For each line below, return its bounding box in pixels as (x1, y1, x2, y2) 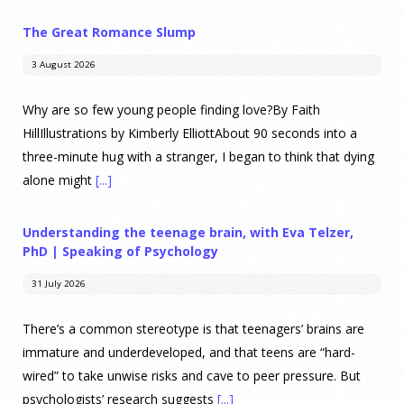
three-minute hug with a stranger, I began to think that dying (23, 148, 374, 166)
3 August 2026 (31, 59, 96, 71)
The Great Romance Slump (23, 23, 196, 41)
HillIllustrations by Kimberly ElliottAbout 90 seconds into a (23, 124, 357, 142)
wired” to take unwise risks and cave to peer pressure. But (23, 367, 361, 385)
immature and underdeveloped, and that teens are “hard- (23, 344, 355, 362)
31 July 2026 (31, 278, 86, 290)
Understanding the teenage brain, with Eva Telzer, (23, 224, 353, 242)
